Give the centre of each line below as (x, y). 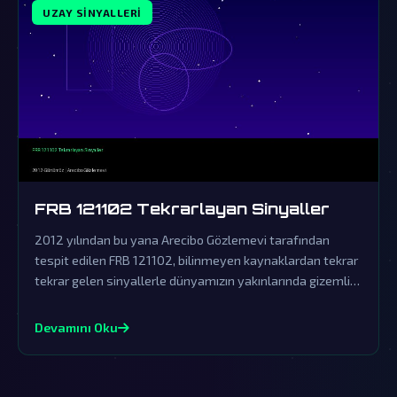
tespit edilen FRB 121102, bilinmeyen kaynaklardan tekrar (196, 260)
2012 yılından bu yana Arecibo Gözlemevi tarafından (182, 239)
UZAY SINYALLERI (92, 12)
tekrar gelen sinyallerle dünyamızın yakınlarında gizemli (192, 280)
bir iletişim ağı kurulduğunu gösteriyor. (142, 300)
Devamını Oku (76, 327)
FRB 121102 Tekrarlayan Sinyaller (182, 208)
